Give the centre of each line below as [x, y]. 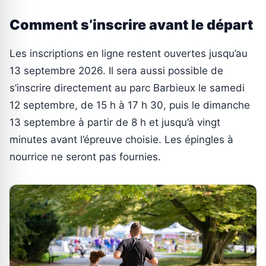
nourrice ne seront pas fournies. [85, 156]
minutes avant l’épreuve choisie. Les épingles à [121, 139]
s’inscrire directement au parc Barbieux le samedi [127, 88]
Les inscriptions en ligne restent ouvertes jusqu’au [129, 53]
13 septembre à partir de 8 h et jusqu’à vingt [115, 122]
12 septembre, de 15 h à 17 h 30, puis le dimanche [130, 105]
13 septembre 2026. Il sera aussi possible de [116, 70]
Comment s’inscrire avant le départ [131, 25]
